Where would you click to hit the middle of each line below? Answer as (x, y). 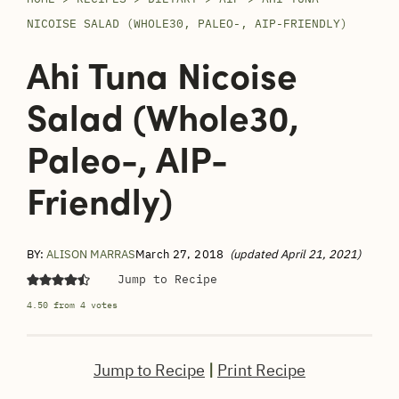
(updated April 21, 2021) (295, 254)
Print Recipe (261, 370)
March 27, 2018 (179, 254)
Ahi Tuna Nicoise (162, 73)
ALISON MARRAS (90, 254)
